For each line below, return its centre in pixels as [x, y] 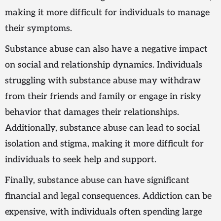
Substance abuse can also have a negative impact [106, 49]
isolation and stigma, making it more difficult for [104, 144]
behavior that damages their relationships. [92, 112]
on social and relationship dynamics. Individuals [104, 65]
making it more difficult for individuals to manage [107, 13]
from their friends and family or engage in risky [103, 97]
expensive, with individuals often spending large [104, 212]
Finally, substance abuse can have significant [97, 181]
